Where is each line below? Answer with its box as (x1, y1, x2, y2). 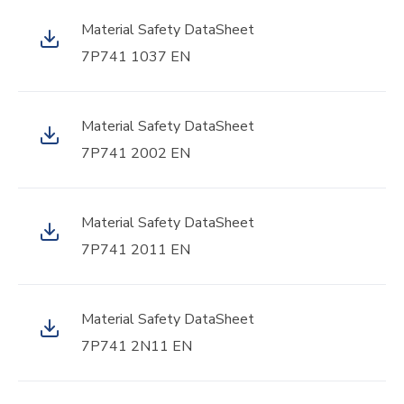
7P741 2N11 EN (81, 336, 192, 356)
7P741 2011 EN (81, 240, 190, 260)
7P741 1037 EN (81, 47, 190, 67)
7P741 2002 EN (81, 143, 190, 163)
